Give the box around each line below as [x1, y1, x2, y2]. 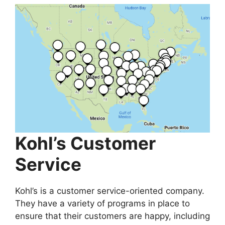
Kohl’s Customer [15, 133, 156, 154]
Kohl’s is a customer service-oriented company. [15, 186, 204, 196]
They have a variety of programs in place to [15, 198, 190, 209]
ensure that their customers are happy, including [15, 211, 210, 221]
